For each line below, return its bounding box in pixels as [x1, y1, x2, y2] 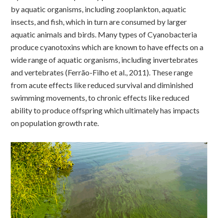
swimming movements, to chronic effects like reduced [11, 93, 190, 102]
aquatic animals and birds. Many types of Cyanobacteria [11, 30, 198, 39]
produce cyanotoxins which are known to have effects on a [11, 42, 204, 52]
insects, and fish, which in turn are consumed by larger [11, 17, 187, 26]
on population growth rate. [11, 118, 99, 127]
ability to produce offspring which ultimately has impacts [11, 106, 200, 115]
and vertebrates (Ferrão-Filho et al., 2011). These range [11, 68, 193, 77]
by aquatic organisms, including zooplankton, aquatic [11, 4, 187, 14]
